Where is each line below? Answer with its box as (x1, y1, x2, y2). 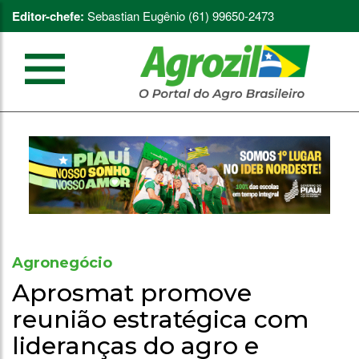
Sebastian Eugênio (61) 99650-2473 (84, 7, 274, 24)
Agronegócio (12, 253, 112, 272)
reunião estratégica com (12, 304, 309, 334)
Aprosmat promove (12, 277, 252, 308)
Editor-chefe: (12, 7, 84, 25)
